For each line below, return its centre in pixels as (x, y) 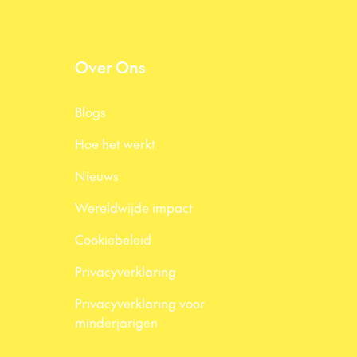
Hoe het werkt (115, 143)
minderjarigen (116, 322)
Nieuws (97, 175)
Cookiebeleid (113, 239)
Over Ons (110, 67)
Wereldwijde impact (134, 207)
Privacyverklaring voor (140, 303)
